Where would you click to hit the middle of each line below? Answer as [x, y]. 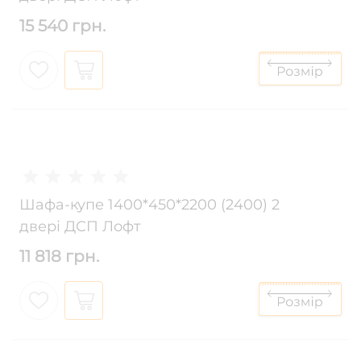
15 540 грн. [62, 26]
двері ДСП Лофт [80, 227]
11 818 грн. [59, 257]
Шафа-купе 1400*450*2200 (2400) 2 [149, 205]
